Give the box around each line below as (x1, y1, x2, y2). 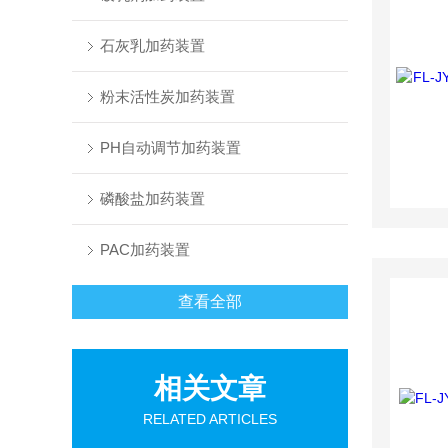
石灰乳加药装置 (99, 37, 205, 54)
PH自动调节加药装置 (99, 139, 241, 156)
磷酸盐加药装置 (99, 190, 205, 207)
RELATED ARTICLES (143, 411, 277, 427)
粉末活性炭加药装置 (99, 88, 235, 105)
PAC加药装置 (99, 241, 190, 258)
